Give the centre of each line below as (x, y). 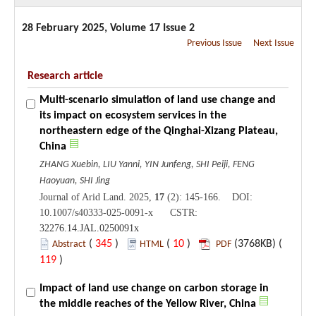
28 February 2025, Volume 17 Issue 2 (108, 28)
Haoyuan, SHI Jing (75, 181)
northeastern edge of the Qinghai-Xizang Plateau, (159, 131)
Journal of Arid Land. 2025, (97, 197)
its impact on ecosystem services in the (133, 115)
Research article (65, 76)
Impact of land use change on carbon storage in (154, 288)
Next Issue (274, 43)
